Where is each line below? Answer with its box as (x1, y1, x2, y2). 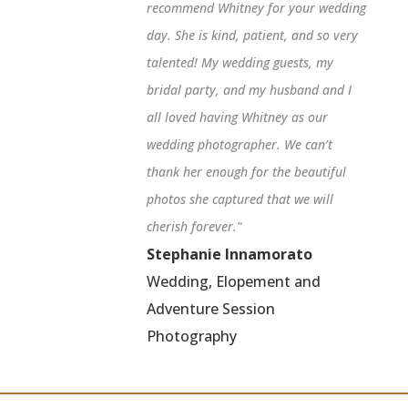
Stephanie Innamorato (146, 244, 312, 265)
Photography (146, 326, 237, 347)
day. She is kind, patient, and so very (146, 26, 358, 45)
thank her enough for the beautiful (146, 163, 346, 181)
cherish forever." (146, 218, 242, 236)
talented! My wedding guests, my (146, 54, 333, 72)
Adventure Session (146, 299, 275, 320)
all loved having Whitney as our (146, 108, 328, 127)
